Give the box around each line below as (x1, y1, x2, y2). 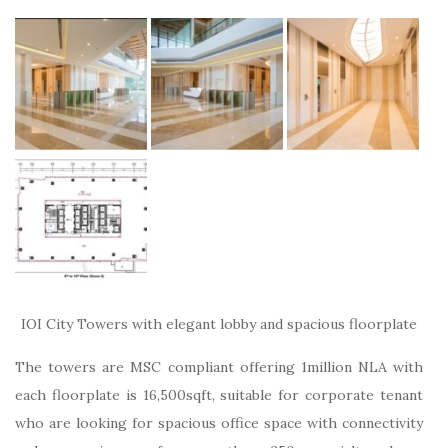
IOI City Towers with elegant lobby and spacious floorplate (21, 314, 417, 333)
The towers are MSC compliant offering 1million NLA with (15, 357, 423, 376)
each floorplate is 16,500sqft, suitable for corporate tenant (15, 385, 423, 404)
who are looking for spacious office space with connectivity (15, 413, 423, 432)
